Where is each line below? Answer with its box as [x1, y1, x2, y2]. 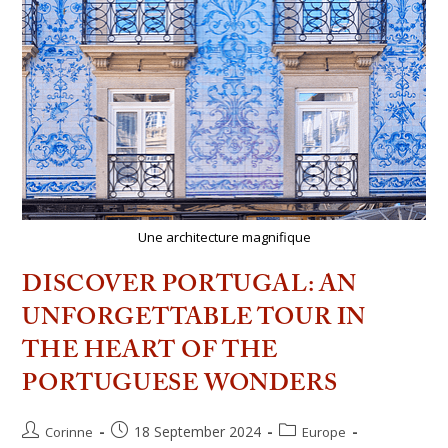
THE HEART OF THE [22, 339, 279, 364]
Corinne [45, 423, 94, 442]
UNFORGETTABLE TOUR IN [22, 306, 367, 331]
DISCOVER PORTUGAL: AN [22, 273, 358, 298]
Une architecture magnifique [137, 228, 311, 247]
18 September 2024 [134, 422, 262, 442]
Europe [302, 423, 347, 442]
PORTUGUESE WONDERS [22, 372, 338, 397]
